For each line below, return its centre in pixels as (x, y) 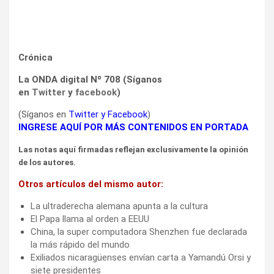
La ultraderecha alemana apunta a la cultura (119, 206)
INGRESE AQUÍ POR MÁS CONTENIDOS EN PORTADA (133, 127)
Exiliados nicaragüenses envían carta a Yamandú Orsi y (141, 257)
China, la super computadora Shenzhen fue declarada (139, 231)
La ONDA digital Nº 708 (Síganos (90, 79)
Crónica (35, 57)
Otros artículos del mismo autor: (91, 184)
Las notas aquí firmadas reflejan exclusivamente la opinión (133, 149)
